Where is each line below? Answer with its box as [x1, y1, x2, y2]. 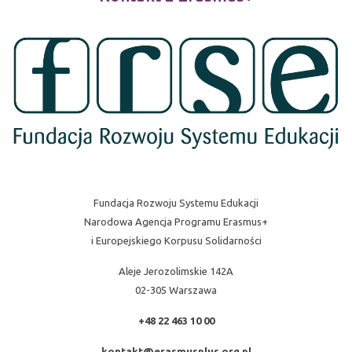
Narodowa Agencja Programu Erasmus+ [84, 215, 268, 227]
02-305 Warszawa [135, 284, 217, 295]
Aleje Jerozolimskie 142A [119, 265, 233, 277]
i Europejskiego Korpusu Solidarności [90, 234, 262, 246]
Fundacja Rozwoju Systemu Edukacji [93, 196, 258, 208]
